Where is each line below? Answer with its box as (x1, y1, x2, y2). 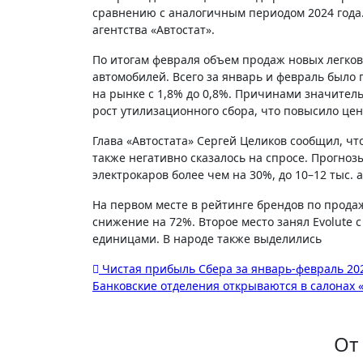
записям (92, 318, 199, 353)
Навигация (92, 257, 231, 292)
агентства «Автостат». (92, 22, 215, 37)
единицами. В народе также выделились (92, 231, 322, 246)
